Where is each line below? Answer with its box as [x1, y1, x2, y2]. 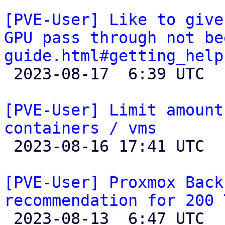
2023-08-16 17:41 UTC [4, 137, 14, 155]
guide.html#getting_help [4, 47, 223, 65]
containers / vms [4, 119, 157, 137]
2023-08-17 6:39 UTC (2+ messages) [4, 65, 14, 83]
